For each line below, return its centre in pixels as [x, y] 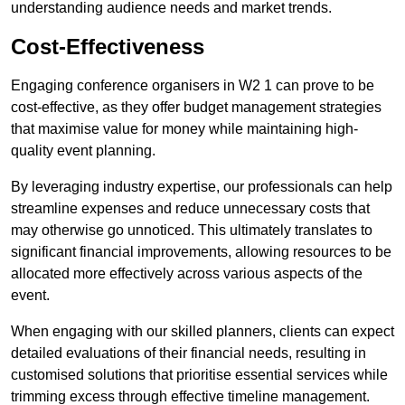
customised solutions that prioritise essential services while [199, 375]
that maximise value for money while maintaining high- [184, 129]
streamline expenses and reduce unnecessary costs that [190, 209]
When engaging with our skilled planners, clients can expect [202, 332]
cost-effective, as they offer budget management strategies [196, 108]
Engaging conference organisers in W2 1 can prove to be [193, 86]
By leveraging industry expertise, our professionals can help [202, 187]
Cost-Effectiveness [108, 47]
